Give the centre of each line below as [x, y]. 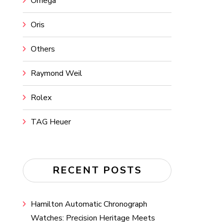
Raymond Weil [56, 73]
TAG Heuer [51, 122]
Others [43, 49]
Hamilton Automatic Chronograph [89, 204]
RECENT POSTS [97, 170]
